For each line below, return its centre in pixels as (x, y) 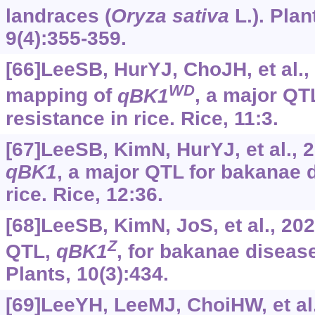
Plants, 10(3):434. (87, 274)
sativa (200, 16)
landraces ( (58, 16)
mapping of (61, 96)
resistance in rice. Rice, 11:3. (142, 118)
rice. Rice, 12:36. (84, 194)
